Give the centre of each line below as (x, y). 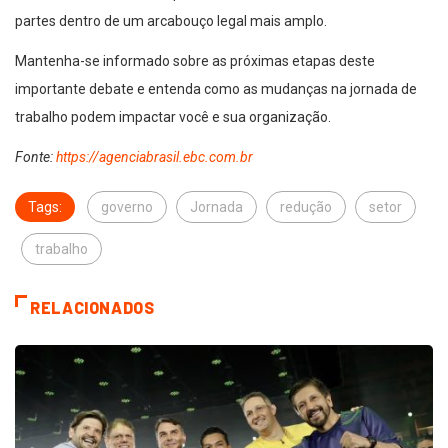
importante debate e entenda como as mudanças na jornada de (216, 89)
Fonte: (35, 157)
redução (306, 207)
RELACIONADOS (92, 308)
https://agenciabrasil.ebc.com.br (154, 157)
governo (127, 207)
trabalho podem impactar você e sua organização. (173, 117)
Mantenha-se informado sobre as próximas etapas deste (195, 61)
